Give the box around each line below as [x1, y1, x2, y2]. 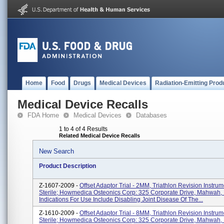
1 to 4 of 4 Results [59, 125, 107, 132]
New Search [39, 147, 74, 155]
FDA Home [27, 111, 59, 119]
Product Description [39, 162, 96, 169]
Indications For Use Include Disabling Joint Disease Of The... [39, 196, 203, 203]
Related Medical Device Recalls [59, 132, 140, 138]
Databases [136, 111, 167, 119]
